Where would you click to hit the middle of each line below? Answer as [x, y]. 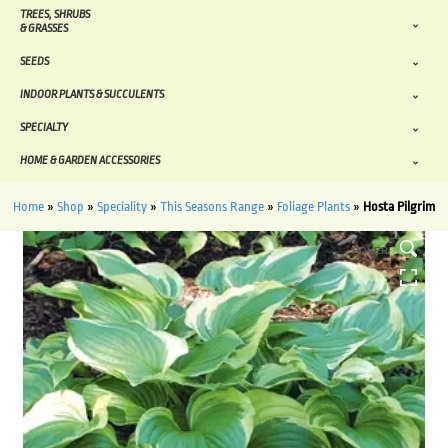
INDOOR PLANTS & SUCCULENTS [92, 95]
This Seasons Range [212, 207]
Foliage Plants [313, 207]
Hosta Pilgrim [399, 207]
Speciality [122, 207]
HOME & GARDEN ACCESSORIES [90, 161]
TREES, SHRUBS [55, 15]
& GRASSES [44, 29]
